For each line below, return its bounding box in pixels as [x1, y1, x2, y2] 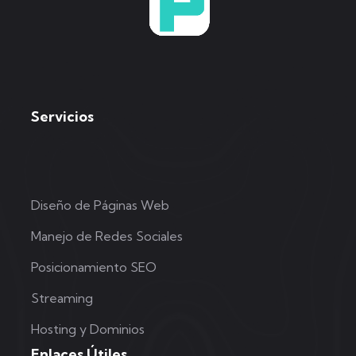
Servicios [31, 106, 94, 126]
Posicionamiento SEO [31, 258, 157, 275]
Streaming [31, 289, 93, 306]
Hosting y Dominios [31, 320, 145, 337]
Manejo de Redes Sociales [31, 227, 183, 244]
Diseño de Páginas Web [31, 196, 169, 213]
